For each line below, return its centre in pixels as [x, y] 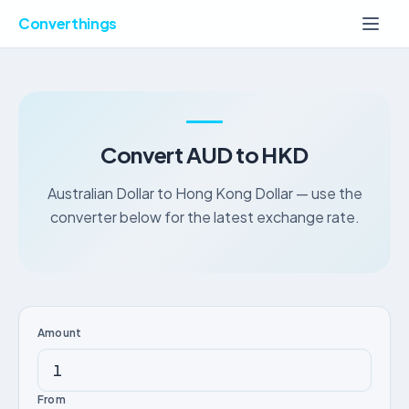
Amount [60, 333]
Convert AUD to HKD [204, 154]
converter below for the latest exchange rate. [204, 217]
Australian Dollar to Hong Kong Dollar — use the [204, 193]
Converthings [68, 23]
